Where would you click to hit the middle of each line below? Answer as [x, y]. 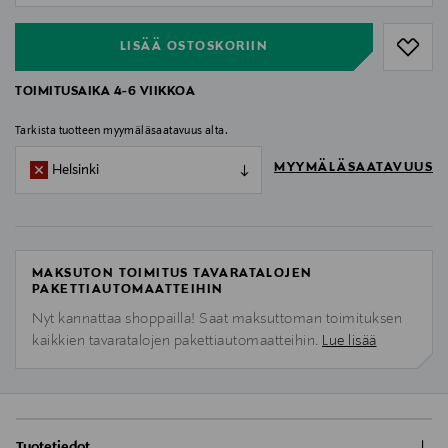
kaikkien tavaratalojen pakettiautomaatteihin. [177, 341]
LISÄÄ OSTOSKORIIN [194, 46]
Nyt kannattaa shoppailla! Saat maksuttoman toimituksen [217, 319]
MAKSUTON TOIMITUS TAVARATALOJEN [172, 274]
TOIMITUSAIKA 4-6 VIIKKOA [105, 92]
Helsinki [75, 170]
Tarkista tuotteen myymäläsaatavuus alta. [121, 131]
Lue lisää [349, 341]
